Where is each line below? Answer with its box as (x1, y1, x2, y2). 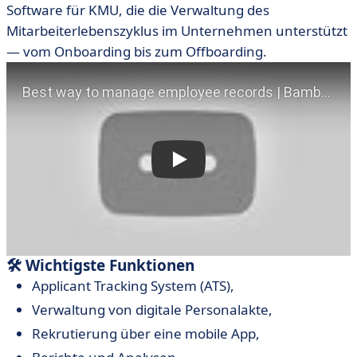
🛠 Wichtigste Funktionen (6, 255, 194, 276)
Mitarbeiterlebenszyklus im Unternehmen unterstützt (6, 22, 347, 40)
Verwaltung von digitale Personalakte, (32, 300, 273, 319)
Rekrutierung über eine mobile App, (32, 324, 260, 343)
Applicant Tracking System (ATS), (32, 277, 234, 295)
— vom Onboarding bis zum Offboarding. (6, 42, 267, 61)
